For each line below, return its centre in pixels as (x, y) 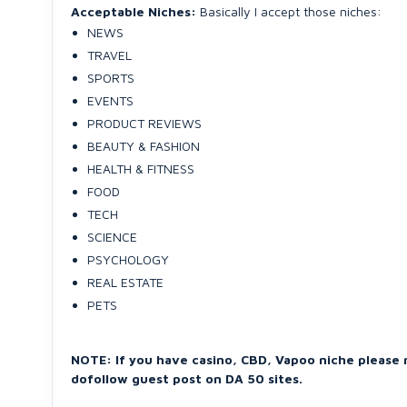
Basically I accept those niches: (291, 11)
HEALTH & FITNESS (141, 169)
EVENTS (110, 100)
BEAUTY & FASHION (144, 146)
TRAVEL (109, 55)
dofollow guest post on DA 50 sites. (187, 378)
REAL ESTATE (125, 282)
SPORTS (111, 78)
